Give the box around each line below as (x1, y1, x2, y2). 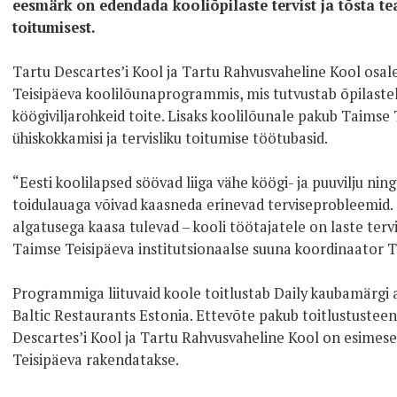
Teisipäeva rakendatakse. (12, 350, 179, 370)
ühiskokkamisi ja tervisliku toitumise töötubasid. (12, 128, 328, 148)
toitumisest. (12, 18, 99, 37)
